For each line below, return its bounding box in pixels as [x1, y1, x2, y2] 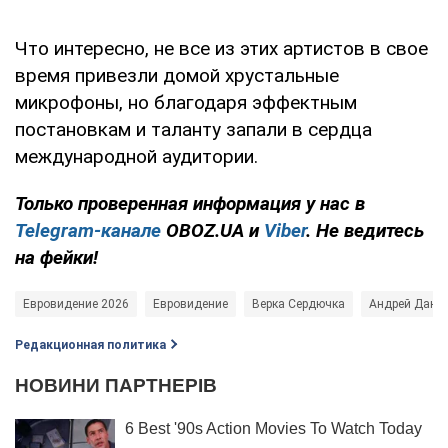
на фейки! [15, 245, 98, 269]
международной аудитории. [15, 144, 258, 168]
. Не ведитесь [306, 218, 424, 242]
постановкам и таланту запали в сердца [15, 117, 372, 141]
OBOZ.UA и [161, 218, 264, 242]
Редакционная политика [15, 337, 166, 352]
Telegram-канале [15, 218, 161, 242]
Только [15, 191, 78, 215]
